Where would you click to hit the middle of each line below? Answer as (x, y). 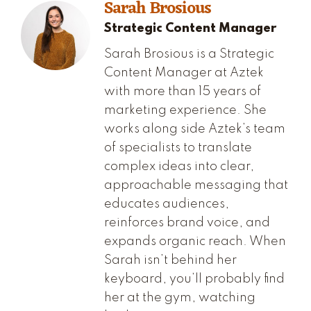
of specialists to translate (178, 148)
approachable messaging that (196, 185)
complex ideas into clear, (179, 166)
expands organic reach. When (195, 241)
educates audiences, (167, 204)
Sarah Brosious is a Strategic (189, 54)
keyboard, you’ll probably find (194, 279)
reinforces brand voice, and (187, 222)
